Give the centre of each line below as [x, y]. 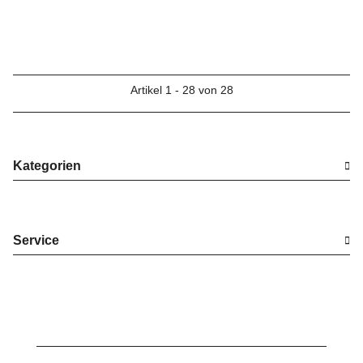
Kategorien [47, 166]
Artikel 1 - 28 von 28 [181, 90]
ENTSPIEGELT [272, 9]
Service [36, 240]
